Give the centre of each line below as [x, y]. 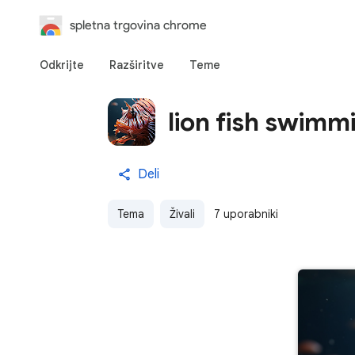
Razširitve [137, 65]
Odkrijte [62, 65]
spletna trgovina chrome [138, 25]
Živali [182, 214]
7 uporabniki [246, 214]
